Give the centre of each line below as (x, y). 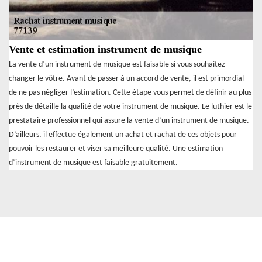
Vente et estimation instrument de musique (105, 49)
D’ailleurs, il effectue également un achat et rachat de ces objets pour (123, 135)
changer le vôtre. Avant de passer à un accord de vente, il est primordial (126, 79)
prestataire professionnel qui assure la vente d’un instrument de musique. (129, 121)
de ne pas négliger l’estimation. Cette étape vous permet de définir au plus (130, 93)
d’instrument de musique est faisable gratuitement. (93, 163)
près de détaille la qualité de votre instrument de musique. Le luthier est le (130, 107)
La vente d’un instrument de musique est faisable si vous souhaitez (117, 65)
